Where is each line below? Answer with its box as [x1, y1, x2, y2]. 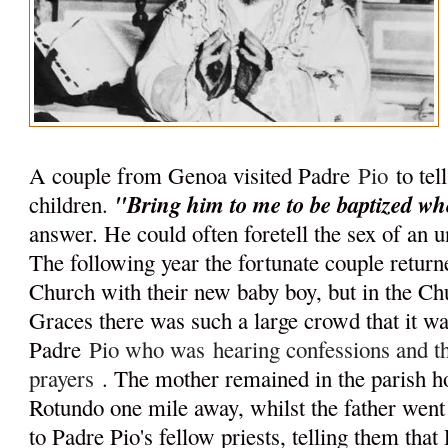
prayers [29, 363, 103, 394]
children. [29, 189, 115, 220]
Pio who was [89, 334, 214, 365]
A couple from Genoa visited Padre [29, 160, 359, 191]
